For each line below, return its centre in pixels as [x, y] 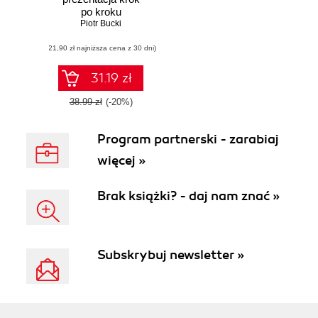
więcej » [121, 160]
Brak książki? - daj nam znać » [188, 196]
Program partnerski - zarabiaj [188, 139]
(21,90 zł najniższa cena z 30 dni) [101, 48]
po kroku [101, 12]
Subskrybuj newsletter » [171, 255]
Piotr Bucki [101, 24]
